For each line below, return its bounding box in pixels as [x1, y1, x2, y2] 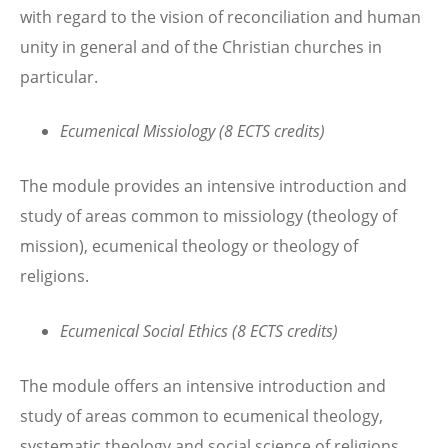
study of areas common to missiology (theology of [20, 205, 397, 228]
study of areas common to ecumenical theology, [20, 404, 383, 427]
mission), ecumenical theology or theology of [20, 235, 358, 258]
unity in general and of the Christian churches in [20, 36, 382, 58]
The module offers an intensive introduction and [20, 374, 386, 397]
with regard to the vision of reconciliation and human [20, 6, 421, 28]
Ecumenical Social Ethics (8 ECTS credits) [60, 319, 338, 342]
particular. [20, 66, 98, 88]
